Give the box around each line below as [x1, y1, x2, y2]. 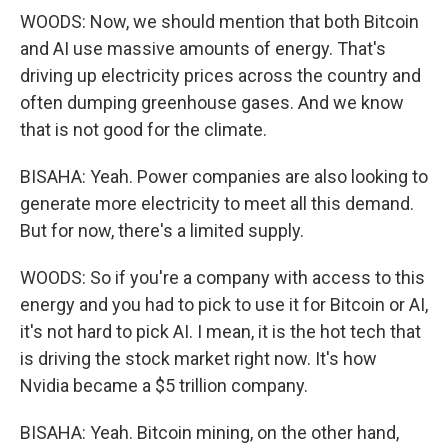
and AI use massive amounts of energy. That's [20, 38, 386, 60]
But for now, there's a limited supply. [20, 220, 304, 242]
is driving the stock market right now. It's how [20, 348, 377, 370]
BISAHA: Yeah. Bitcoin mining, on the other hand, [20, 422, 399, 444]
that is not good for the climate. [20, 119, 267, 141]
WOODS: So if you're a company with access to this [20, 267, 425, 289]
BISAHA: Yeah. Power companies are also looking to [20, 166, 428, 188]
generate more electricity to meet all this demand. [20, 193, 414, 215]
